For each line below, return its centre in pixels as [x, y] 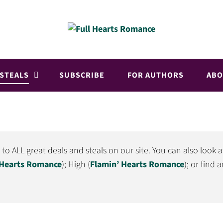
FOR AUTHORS [156, 75]
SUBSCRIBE [82, 75]
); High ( [76, 165]
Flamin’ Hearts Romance [137, 165]
